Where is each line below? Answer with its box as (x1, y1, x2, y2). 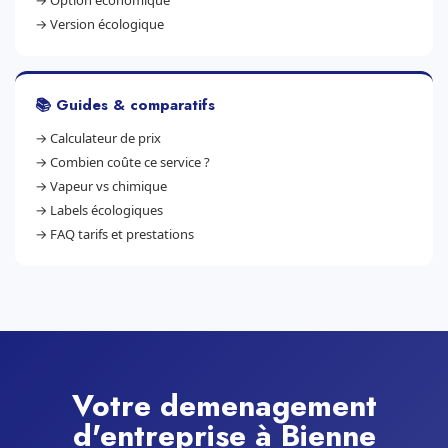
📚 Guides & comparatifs (35, 94, 215, 116)
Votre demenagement (71, 384, 377, 427)
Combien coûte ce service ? (50, 153, 210, 171)
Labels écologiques (50, 201, 163, 219)
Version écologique (50, 15, 164, 33)
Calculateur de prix (50, 129, 161, 147)
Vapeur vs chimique (50, 177, 167, 195)
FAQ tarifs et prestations (50, 225, 194, 243)
